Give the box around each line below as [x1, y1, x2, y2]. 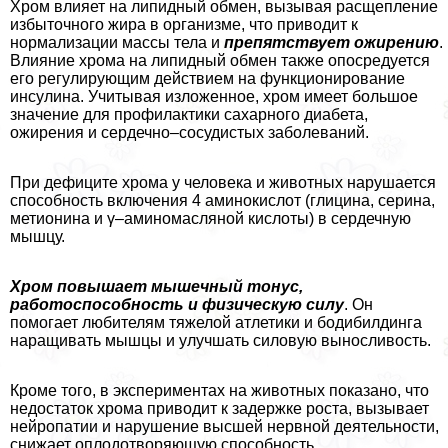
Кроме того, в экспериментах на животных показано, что [10, 382, 429, 400]
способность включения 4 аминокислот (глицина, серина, [10, 192, 435, 210]
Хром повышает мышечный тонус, [10, 278, 303, 296]
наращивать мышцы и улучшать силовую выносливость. [10, 332, 431, 350]
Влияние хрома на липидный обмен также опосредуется [10, 52, 430, 70]
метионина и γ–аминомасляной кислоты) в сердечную [10, 210, 411, 228]
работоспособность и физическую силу [10, 296, 344, 314]
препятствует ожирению [224, 34, 439, 52]
